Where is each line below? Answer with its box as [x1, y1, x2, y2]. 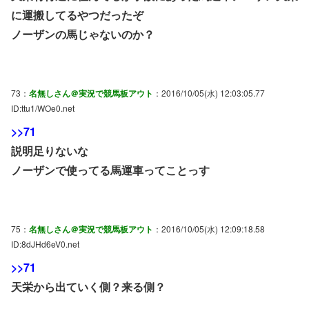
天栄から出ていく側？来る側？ [11, 278, 166, 295]
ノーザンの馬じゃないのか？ [11, 26, 154, 42]
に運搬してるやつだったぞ [11, 6, 143, 23]
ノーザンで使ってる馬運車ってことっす [11, 161, 210, 178]
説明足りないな [11, 142, 88, 159]
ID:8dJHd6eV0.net [11, 237, 79, 250]
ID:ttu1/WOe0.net [11, 101, 74, 114]
